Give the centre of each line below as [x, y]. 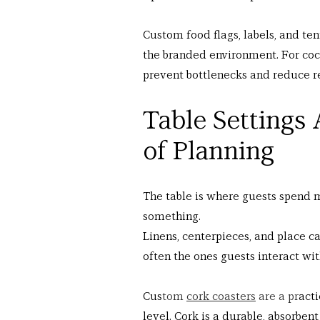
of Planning [209, 151]
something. [172, 216]
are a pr [277, 296]
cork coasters [221, 296]
